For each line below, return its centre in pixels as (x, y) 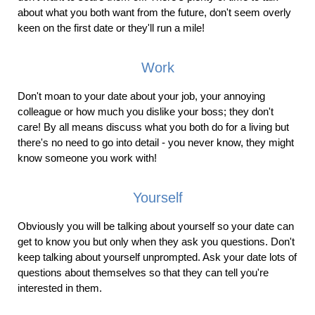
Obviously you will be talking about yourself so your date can (156, 226)
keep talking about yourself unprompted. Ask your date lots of (157, 257)
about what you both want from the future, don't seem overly (154, 12)
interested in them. (60, 288)
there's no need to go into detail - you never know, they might (156, 142)
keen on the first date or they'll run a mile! (111, 27)
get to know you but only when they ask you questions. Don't (156, 241)
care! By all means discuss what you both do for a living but (153, 127)
